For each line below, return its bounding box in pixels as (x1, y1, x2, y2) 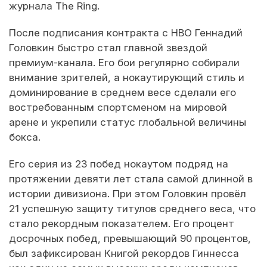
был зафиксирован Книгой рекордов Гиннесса (9, 247, 239, 260)
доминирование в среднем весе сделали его (9, 86, 236, 99)
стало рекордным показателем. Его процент (9, 218, 234, 230)
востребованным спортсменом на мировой (9, 101, 227, 114)
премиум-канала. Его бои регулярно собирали (9, 57, 240, 69)
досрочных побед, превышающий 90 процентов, (9, 232, 251, 245)
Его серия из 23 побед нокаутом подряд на (9, 158, 228, 170)
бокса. (9, 131, 41, 144)
